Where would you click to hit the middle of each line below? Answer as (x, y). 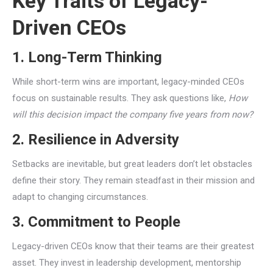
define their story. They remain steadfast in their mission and (133, 180)
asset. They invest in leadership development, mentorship (127, 263)
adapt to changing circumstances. (80, 197)
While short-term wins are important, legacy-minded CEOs (128, 82)
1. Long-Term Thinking (87, 57)
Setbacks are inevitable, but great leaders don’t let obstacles (132, 164)
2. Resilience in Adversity (96, 140)
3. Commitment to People (96, 222)
